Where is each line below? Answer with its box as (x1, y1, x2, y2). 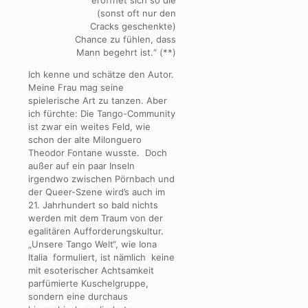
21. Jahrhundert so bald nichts (28, 199, 158, 211)
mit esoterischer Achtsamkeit (28, 265, 154, 276)
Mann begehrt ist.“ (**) (76, 47, 177, 58)
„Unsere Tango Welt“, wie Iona (28, 239, 157, 250)
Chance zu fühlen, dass (75, 34, 177, 45)
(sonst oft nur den (97, 8, 177, 19)
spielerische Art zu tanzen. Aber (28, 95, 167, 107)
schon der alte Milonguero (28, 134, 142, 146)
